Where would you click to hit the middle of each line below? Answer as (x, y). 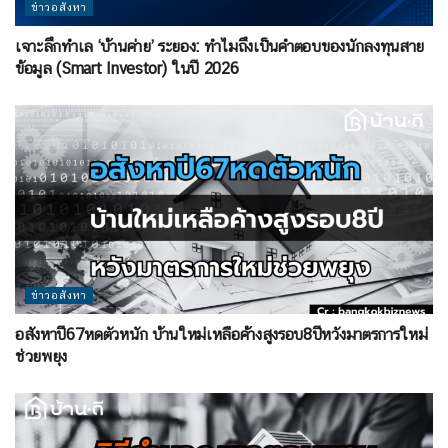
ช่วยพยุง (41, 357)
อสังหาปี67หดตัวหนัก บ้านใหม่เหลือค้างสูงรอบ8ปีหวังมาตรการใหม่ (221, 335)
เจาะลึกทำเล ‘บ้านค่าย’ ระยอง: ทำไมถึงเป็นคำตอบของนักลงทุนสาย (219, 47)
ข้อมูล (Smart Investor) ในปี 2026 (127, 69)
